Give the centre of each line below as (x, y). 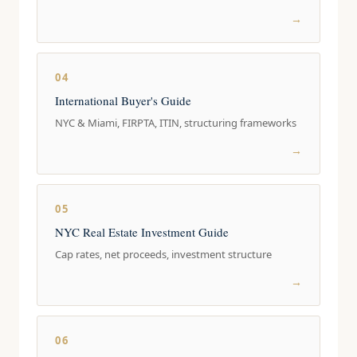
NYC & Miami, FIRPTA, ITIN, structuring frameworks (176, 123)
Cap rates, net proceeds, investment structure (164, 254)
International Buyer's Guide (124, 100)
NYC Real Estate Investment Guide (142, 232)
